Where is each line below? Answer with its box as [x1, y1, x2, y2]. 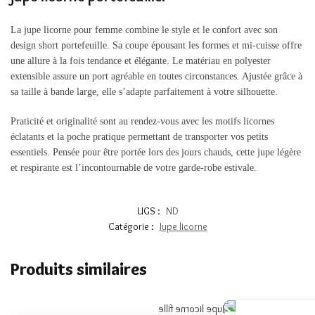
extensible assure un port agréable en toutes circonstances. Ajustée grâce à [11, 71, 302, 82]
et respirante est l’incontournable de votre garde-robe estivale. [11, 162, 257, 173]
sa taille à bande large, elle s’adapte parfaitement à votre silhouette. [11, 86, 278, 98]
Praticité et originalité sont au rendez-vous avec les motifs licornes [11, 115, 274, 127]
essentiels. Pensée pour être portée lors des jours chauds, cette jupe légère [11, 146, 301, 157]
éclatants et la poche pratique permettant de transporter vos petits [11, 131, 268, 142]
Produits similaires [11, 259, 147, 280]
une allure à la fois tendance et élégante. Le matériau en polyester [11, 56, 271, 67]
